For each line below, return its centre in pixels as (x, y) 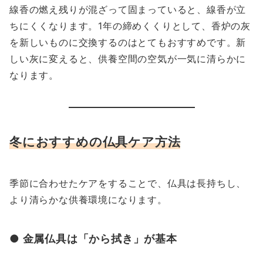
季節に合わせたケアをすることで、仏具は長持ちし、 (128, 183)
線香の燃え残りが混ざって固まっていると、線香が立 (128, 10)
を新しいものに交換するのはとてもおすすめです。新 (128, 43)
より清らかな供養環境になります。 (88, 200)
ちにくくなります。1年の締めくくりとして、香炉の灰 (130, 26)
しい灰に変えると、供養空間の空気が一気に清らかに (128, 59)
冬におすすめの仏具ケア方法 (95, 142)
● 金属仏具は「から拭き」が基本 (93, 239)
